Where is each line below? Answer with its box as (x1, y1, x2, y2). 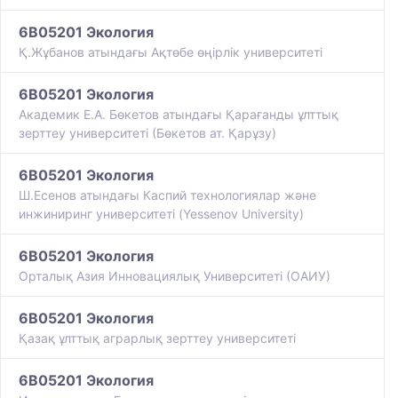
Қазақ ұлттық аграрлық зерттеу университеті (19, 330, 296, 346)
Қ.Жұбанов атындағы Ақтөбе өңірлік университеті (19, 44, 322, 60)
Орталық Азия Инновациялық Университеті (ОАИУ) (19, 268, 330, 284)
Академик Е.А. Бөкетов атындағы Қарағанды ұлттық (19, 107, 338, 123)
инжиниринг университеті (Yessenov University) (19, 206, 304, 222)
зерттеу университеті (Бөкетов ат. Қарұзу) (19, 125, 276, 141)
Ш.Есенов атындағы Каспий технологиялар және (19, 187, 316, 203)
